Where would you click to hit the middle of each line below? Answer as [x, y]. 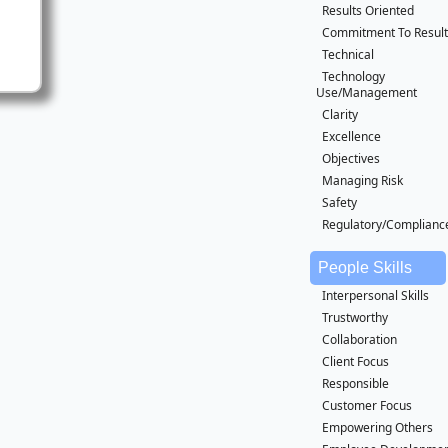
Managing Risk [362, 180]
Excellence [351, 136]
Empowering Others [377, 427]
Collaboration [359, 339]
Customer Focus [367, 405]
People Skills [365, 267]
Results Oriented [368, 10]
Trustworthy [355, 317]
